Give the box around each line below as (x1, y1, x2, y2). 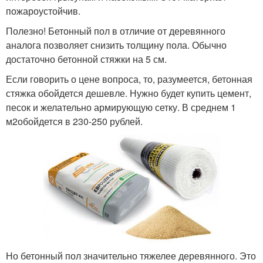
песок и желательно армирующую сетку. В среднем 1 (6, 100, 236, 114)
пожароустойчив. (6, 4, 80, 18)
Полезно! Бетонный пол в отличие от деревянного (6, 23, 225, 38)
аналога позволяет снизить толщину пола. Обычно (6, 38, 227, 52)
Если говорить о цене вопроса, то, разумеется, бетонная (6, 72, 252, 86)
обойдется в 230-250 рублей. (18, 114, 143, 128)
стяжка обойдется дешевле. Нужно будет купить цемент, (6, 86, 251, 100)
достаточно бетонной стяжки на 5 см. (6, 52, 167, 66)
